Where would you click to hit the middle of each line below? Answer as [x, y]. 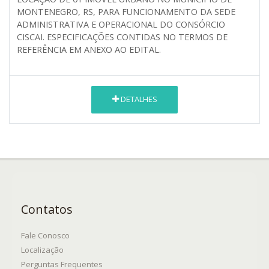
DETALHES [138, 99]
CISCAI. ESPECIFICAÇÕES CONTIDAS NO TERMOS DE [122, 37]
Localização [42, 249]
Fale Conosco [45, 235]
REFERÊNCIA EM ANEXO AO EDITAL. [90, 49]
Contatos [47, 209]
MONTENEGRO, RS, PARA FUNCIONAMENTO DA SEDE [126, 11]
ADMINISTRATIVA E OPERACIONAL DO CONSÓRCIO [121, 24]
